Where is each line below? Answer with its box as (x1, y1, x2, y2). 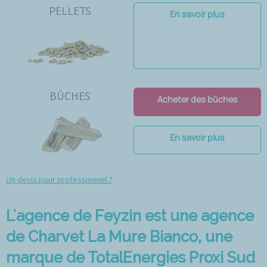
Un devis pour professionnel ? (6, 174, 113, 185)
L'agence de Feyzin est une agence (6, 207, 254, 225)
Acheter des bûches (157, 94, 238, 105)
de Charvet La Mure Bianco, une (6, 228, 232, 246)
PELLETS (48, 4, 91, 18)
